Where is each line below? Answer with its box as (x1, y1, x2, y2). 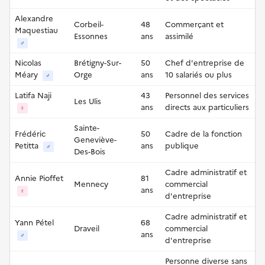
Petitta (15, 140, 41, 151)
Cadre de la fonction (165, 128, 242, 140)
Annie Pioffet (15, 172, 63, 184)
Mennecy (74, 178, 108, 190)
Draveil (74, 222, 99, 234)
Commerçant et (165, 18, 224, 30)
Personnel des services (165, 89, 249, 101)
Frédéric (15, 128, 46, 140)
